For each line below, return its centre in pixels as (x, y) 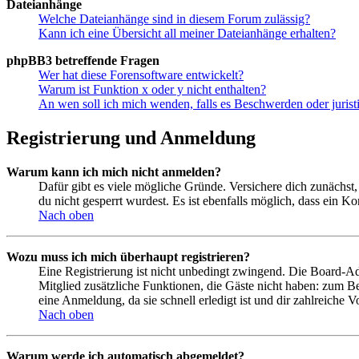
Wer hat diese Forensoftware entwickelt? (141, 75)
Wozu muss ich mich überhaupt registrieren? (128, 257)
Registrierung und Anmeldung (131, 138)
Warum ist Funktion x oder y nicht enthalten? (152, 90)
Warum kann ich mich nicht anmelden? (114, 172)
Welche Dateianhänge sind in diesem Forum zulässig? (174, 19)
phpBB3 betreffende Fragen (83, 61)
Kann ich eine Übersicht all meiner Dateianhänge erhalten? (187, 34)
